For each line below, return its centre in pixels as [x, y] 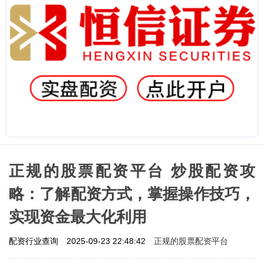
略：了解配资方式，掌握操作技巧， [132, 194]
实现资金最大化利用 [78, 217]
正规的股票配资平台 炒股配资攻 [132, 171]
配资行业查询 [35, 241]
